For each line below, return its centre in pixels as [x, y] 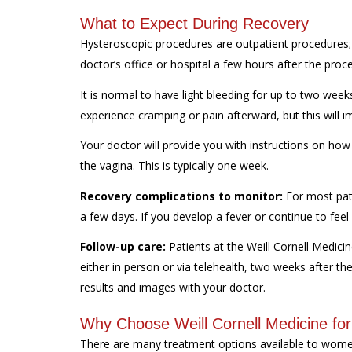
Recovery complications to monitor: [181, 196]
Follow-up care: [123, 246]
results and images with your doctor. [173, 287]
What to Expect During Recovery [194, 24]
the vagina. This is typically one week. [174, 165]
